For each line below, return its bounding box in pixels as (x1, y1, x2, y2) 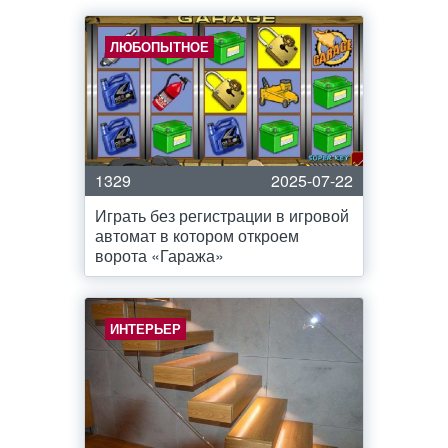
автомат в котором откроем (95, 224, 299, 247)
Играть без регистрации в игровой (95, 204, 349, 227)
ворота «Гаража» (95, 244, 224, 267)
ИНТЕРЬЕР (110, 319, 181, 338)
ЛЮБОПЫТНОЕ (110, 37, 209, 56)
